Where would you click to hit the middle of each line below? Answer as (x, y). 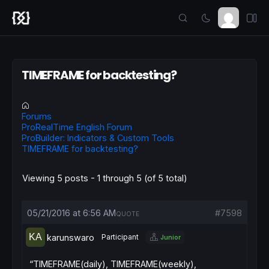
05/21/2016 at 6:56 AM (71, 213)
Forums (37, 116)
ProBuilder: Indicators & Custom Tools (98, 138)
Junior (171, 237)
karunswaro (71, 237)
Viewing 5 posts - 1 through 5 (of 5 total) (105, 178)
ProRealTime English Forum (77, 127)
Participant (120, 237)
